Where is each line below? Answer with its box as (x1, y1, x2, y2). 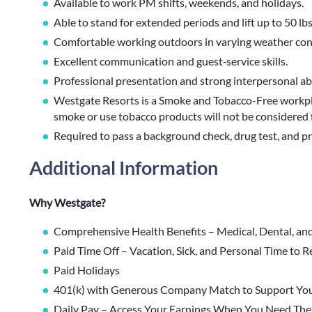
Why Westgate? (29, 196, 109, 209)
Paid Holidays (54, 263, 120, 276)
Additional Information (29, 156, 218, 179)
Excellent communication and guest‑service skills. (54, 54, 288, 68)
